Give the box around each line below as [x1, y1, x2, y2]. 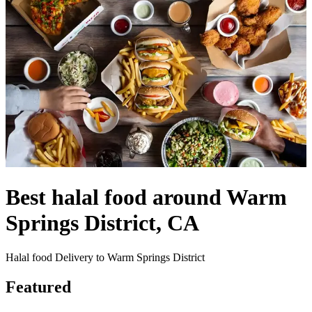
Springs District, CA [6, 210, 199, 236]
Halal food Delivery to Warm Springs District [6, 251, 205, 263]
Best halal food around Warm [6, 185, 287, 210]
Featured [6, 277, 71, 296]
